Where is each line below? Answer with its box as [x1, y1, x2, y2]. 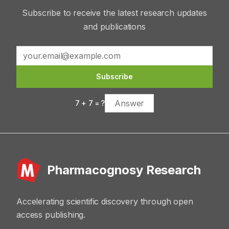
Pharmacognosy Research [47, 163, 201, 177]
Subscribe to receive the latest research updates [22, 8, 207, 18]
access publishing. [16, 210, 86, 220]
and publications [83, 21, 146, 32]
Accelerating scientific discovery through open [16, 196, 193, 207]
